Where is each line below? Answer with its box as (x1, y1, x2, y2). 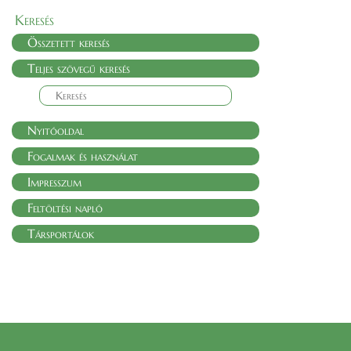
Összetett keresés (27, 34, 110, 50)
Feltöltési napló (27, 200, 103, 215)
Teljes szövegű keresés (27, 60, 130, 76)
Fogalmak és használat (27, 148, 138, 164)
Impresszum (27, 174, 81, 190)
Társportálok (27, 226, 94, 241)
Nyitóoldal (27, 122, 84, 138)
